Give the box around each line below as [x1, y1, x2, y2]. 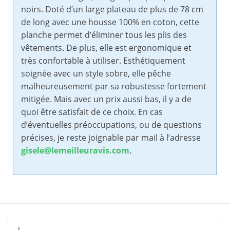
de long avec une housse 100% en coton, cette [21, 16, 199, 28]
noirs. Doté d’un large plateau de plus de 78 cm [21, 4, 203, 15]
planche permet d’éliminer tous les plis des [21, 29, 187, 41]
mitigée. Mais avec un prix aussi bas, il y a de [21, 93, 191, 105]
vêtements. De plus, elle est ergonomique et [21, 42, 191, 54]
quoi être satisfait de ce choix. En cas [21, 106, 163, 118]
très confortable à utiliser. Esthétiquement [21, 55, 185, 67]
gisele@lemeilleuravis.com [21, 145, 129, 157]
